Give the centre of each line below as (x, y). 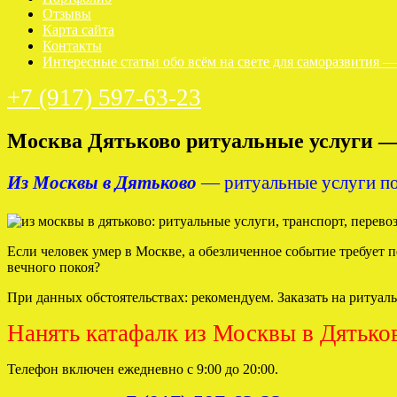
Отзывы (67, 14)
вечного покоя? (54, 267)
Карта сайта (78, 30)
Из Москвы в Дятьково (102, 183)
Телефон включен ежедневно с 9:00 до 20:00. (143, 369)
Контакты (72, 46)
